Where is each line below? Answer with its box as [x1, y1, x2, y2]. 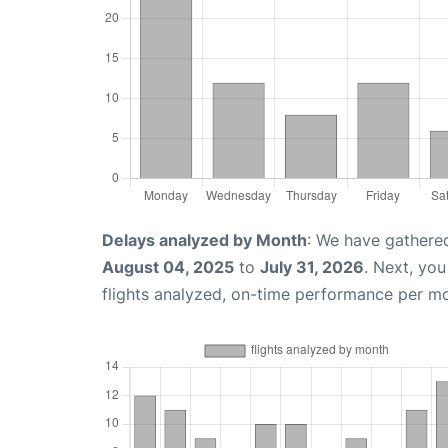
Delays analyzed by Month [102, 230, 307, 250]
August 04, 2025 [102, 257, 234, 277]
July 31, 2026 [260, 257, 364, 277]
